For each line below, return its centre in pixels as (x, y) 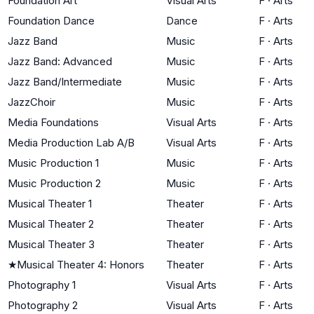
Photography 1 (42, 285)
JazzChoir (32, 102)
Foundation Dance (51, 20)
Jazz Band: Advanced (60, 61)
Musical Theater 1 (50, 203)
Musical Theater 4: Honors (81, 264)
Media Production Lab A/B (71, 142)
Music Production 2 (54, 183)
